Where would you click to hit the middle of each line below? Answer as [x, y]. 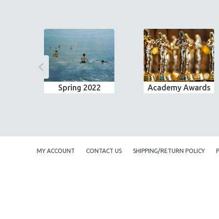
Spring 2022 [79, 88]
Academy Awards [179, 88]
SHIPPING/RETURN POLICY [169, 151]
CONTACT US [104, 151]
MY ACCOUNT [56, 151]
